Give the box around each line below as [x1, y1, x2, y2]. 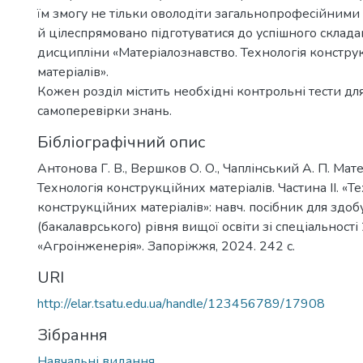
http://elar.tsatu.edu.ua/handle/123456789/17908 [37, 295, 325, 313]
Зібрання [37, 324, 108, 346]
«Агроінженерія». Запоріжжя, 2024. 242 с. [37, 237, 295, 255]
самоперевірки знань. [37, 102, 172, 120]
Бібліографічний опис [37, 131, 205, 153]
